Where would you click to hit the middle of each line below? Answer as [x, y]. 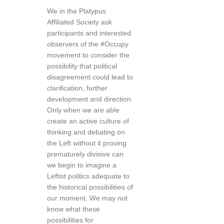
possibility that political [82, 66]
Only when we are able [83, 110]
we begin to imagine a [82, 165]
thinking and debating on [86, 132]
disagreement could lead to [90, 77]
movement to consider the [88, 55]
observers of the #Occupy [88, 44]
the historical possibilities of [90, 187]
